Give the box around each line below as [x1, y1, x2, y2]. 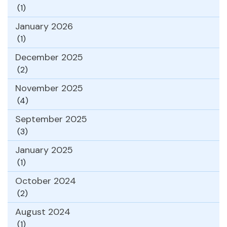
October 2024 [15, 174, 76, 187]
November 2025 [15, 82, 83, 94]
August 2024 [15, 205, 70, 218]
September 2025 [15, 112, 87, 125]
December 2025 [15, 51, 83, 63]
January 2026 [15, 20, 73, 32]
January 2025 [15, 143, 73, 156]
